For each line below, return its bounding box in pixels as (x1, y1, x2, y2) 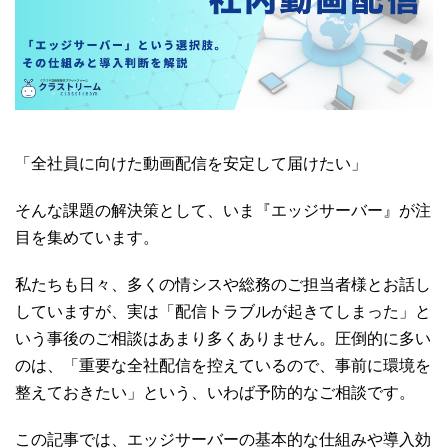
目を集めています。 (15, 228, 159, 246)
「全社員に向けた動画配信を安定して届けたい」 (15, 154, 367, 172)
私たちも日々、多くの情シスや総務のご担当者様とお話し (15, 275, 431, 293)
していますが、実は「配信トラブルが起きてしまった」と (15, 302, 431, 320)
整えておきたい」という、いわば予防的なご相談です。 (15, 383, 415, 401)
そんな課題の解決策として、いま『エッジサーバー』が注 (15, 201, 431, 219)
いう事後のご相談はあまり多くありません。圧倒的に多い (15, 329, 431, 347)
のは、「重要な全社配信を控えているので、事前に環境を (15, 356, 431, 374)
